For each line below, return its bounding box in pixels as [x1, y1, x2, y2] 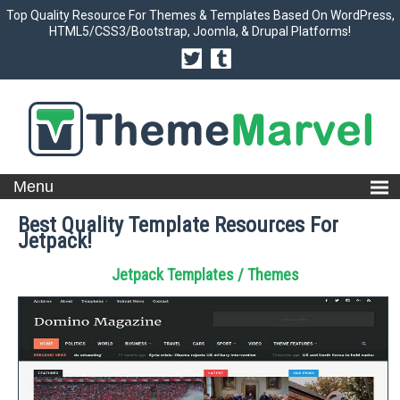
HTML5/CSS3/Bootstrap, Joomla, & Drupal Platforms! [49, 24, 351, 38]
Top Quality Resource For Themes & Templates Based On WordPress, [5, 8, 395, 22]
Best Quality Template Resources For [18, 212, 338, 237]
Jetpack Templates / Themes [112, 265, 300, 284]
